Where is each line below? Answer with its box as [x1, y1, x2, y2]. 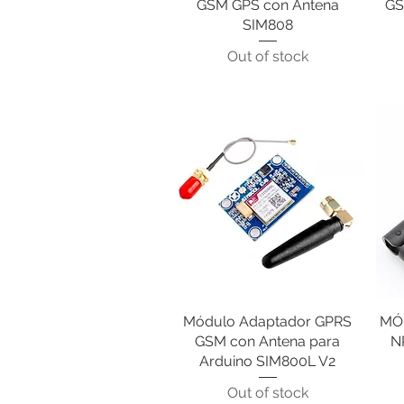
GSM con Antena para [195, 333, 341, 351]
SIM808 [242, 15, 293, 33]
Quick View [234, 313, 300, 328]
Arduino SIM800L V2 [199, 353, 336, 371]
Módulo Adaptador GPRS [183, 313, 353, 331]
